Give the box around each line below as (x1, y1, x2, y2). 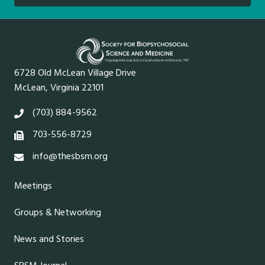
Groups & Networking (14, 205, 101, 221)
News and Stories (14, 231, 84, 247)
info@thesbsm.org (33, 148, 108, 164)
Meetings (14, 178, 52, 194)
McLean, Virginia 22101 (14, 80, 104, 96)
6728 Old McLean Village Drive (14, 65, 136, 81)
